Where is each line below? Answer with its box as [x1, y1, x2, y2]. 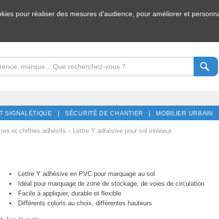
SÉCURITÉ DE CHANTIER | [61, 109, 151, 117]
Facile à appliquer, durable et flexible [18, 189, 121, 197]
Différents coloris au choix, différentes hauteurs [18, 199, 152, 207]
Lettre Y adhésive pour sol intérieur [72, 127, 172, 134]
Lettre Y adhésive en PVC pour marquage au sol [18, 170, 155, 177]
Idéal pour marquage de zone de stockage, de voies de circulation [18, 179, 204, 187]
